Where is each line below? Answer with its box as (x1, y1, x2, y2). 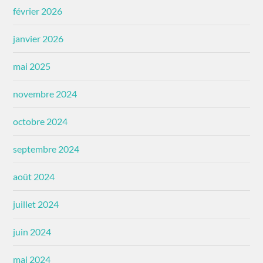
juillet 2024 (13, 198, 59, 210)
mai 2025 (13, 60, 51, 72)
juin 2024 (13, 225, 52, 237)
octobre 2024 (13, 115, 68, 127)
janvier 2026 (13, 32, 64, 44)
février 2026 (13, 5, 63, 16)
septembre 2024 (13, 143, 80, 154)
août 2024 (13, 170, 55, 182)
